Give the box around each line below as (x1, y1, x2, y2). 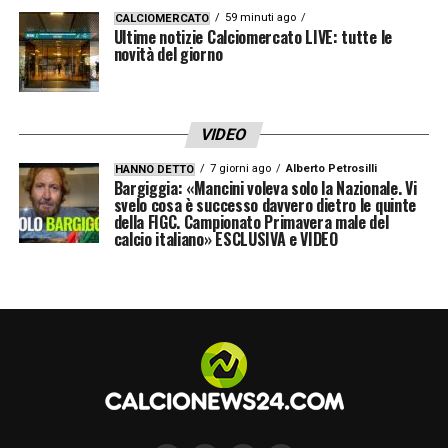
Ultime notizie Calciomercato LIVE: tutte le (113, 24, 392, 49)
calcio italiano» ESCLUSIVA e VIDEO (113, 226, 338, 251)
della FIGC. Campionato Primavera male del (113, 209, 389, 234)
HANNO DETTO (114, 162, 194, 176)
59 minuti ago (224, 10, 296, 24)
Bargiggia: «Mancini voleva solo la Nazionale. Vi (113, 175, 417, 200)
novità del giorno (113, 41, 223, 66)
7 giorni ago (209, 161, 271, 175)
